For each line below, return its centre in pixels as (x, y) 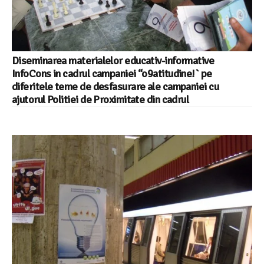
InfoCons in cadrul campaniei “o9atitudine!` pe (112, 73)
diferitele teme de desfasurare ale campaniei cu (115, 86)
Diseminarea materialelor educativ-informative (113, 60)
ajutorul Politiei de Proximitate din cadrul (101, 99)
